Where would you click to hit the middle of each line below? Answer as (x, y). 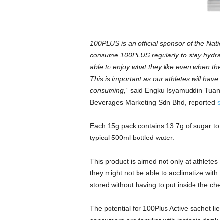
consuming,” (110, 90)
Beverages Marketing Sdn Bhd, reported (153, 102)
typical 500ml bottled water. (132, 137)
